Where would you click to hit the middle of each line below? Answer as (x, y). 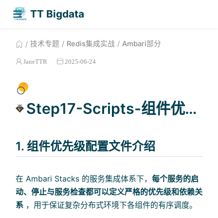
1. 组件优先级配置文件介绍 (85, 146)
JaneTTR (35, 61)
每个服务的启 (175, 178)
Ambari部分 (142, 44)
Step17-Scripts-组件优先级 (191, 108)
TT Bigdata (57, 14)
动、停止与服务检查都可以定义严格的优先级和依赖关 (109, 191)
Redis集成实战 (91, 44)
